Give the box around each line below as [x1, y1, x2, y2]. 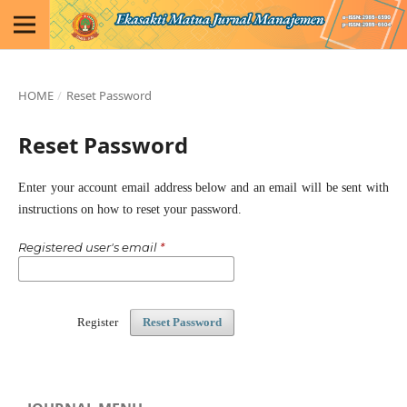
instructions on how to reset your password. [17, 202, 242, 216]
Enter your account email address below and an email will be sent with [17, 180, 390, 194]
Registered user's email [17, 240, 160, 254]
